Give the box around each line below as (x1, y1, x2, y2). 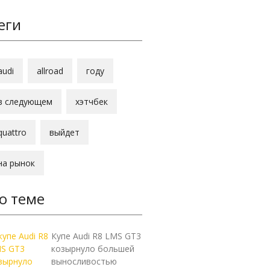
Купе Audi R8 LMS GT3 (51, 230, 141, 242)
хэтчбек (75, 96, 108, 107)
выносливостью (51, 256, 117, 267)
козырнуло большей (51, 243, 134, 254)
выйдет (49, 127, 80, 138)
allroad (37, 65, 63, 77)
